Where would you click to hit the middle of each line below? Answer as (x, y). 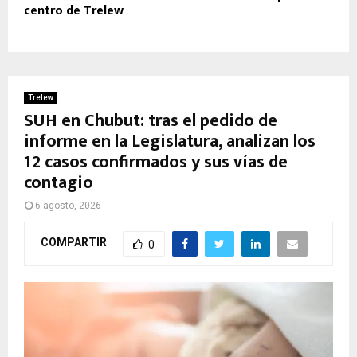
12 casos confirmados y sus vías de (156, 162)
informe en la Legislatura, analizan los (170, 141)
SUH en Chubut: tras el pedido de (151, 120)
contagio (59, 182)
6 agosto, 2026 (68, 205)
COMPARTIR (74, 243)
